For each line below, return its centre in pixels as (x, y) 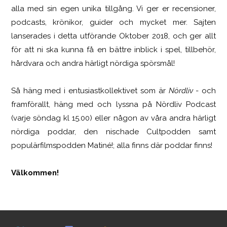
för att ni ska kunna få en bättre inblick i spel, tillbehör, (113, 49)
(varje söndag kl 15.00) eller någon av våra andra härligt (113, 118)
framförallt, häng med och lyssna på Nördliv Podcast (113, 104)
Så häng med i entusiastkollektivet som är (90, 90)
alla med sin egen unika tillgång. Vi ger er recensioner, (113, 8)
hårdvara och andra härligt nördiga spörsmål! (93, 63)
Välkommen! (35, 173)
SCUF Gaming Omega (137, 9)
